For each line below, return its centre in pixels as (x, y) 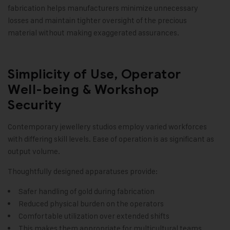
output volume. (34, 151)
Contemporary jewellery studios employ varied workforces (107, 127)
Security (34, 105)
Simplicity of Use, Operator (94, 74)
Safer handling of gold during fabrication (87, 191)
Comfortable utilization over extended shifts (94, 216)
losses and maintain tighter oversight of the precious (97, 21)
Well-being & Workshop (83, 90)
